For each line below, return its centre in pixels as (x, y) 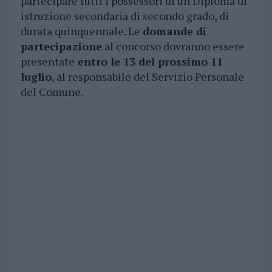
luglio (36, 77)
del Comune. (52, 92)
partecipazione (61, 46)
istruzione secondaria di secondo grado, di (124, 16)
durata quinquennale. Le (81, 31)
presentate (47, 62)
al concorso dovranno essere (173, 46)
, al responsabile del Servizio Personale (148, 77)
